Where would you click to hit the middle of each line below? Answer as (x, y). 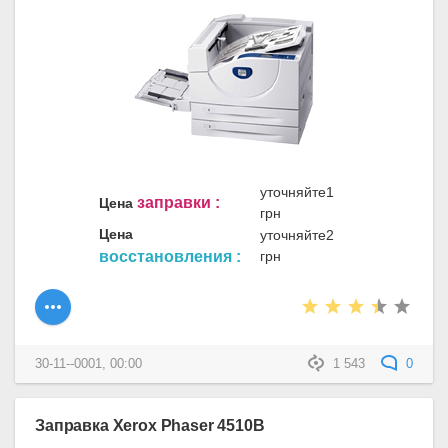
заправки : (178, 202)
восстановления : (170, 256)
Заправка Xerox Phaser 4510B (150, 425)
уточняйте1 (297, 191)
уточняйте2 (297, 234)
